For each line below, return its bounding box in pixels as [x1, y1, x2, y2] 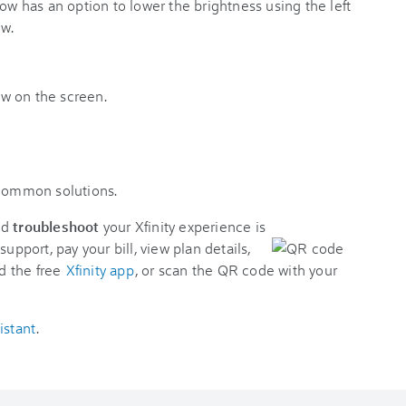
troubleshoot [13, 217, 100, 236]
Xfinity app [65, 260, 134, 279]
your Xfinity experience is [99, 217, 266, 236]
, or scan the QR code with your [134, 260, 338, 279]
